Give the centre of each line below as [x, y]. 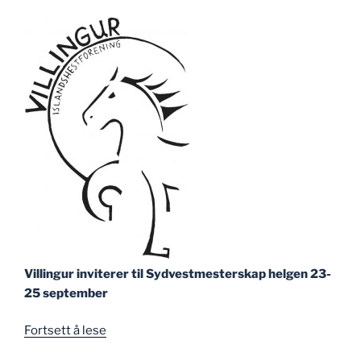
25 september [66, 293]
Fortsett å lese [65, 330]
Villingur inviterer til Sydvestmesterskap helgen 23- [178, 274]
